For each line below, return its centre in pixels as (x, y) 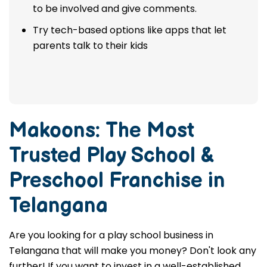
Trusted (48, 156)
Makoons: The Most (102, 131)
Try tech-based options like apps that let (130, 30)
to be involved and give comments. (115, 9)
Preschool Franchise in (117, 181)
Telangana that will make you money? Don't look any (133, 251)
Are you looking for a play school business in (111, 235)
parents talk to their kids (90, 46)
